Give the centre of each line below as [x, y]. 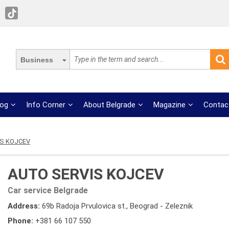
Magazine [170, 105]
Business [37, 60]
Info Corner [46, 105]
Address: [25, 206]
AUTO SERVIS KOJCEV [86, 174]
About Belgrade [110, 105]
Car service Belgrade [48, 190]
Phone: [21, 221]
